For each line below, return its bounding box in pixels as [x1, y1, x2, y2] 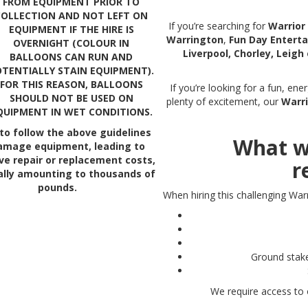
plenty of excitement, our [166, 95, 282, 109]
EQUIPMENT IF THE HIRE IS [8, 22, 134, 36]
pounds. [38, 180, 78, 194]
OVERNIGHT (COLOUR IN [13, 36, 130, 49]
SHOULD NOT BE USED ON [9, 91, 133, 104]
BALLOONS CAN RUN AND [10, 49, 133, 63]
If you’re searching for [168, 19, 268, 33]
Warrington [166, 33, 223, 47]
